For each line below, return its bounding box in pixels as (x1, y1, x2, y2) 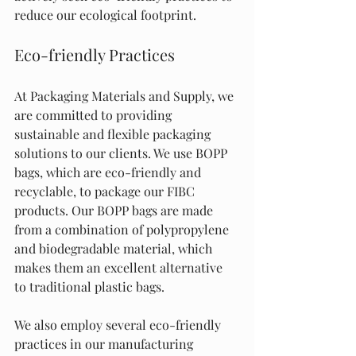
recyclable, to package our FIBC (14, 183, 198, 199)
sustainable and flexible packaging (14, 126, 214, 142)
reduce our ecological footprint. (14, 6, 196, 23)
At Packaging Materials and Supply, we (14, 87, 237, 104)
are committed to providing (14, 106, 175, 123)
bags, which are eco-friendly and (14, 164, 204, 180)
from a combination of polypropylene (14, 221, 232, 238)
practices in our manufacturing (14, 335, 196, 352)
